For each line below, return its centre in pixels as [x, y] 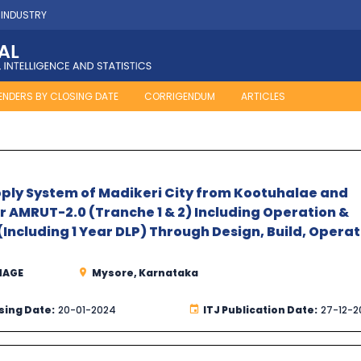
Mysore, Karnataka [145, 273]
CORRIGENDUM [180, 97]
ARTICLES [263, 97]
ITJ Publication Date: [260, 310]
